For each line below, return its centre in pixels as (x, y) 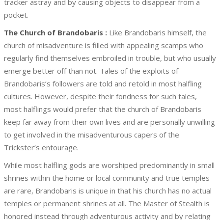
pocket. (16, 15)
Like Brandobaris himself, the (157, 32)
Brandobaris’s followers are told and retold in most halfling (103, 83)
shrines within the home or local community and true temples (107, 178)
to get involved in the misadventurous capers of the (92, 135)
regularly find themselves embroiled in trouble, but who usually (110, 58)
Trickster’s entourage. (41, 147)
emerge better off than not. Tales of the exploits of (91, 71)
